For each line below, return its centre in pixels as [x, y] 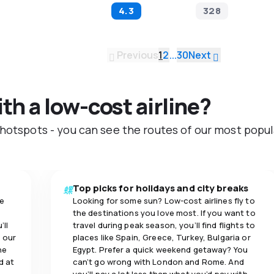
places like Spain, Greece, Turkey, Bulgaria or [161, 238]
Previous [138, 55]
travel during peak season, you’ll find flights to [164, 225]
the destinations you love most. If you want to [164, 213]
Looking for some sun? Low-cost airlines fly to [164, 201]
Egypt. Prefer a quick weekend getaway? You [160, 250]
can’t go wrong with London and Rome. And [158, 262]
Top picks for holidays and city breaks [161, 188]
